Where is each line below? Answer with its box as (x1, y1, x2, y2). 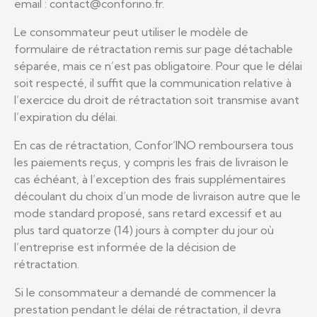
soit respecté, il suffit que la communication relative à (14, 75, 292, 90)
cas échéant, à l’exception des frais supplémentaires (14, 171, 286, 186)
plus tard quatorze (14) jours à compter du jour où (14, 222, 274, 237)
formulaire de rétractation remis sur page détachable (14, 41, 293, 56)
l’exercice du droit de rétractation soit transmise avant (14, 92, 299, 107)
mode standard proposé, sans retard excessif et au (14, 205, 282, 220)
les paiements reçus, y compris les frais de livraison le (14, 154, 289, 169)
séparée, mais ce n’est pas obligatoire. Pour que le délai (14, 58, 302, 73)
